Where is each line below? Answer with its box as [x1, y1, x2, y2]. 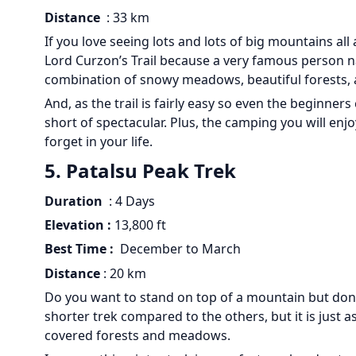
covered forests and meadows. [44, 327, 230, 345]
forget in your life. [44, 133, 153, 151]
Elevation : [44, 215, 111, 234]
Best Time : [44, 240, 114, 258]
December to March [114, 240, 241, 258]
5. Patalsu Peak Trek [44, 157, 236, 184]
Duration [44, 192, 106, 210]
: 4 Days [106, 192, 155, 210]
